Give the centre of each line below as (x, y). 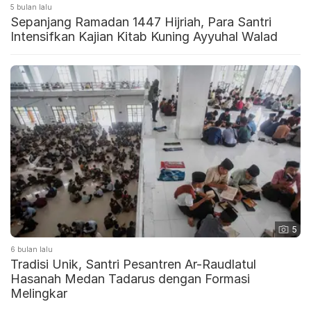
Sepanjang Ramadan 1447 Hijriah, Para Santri (141, 22)
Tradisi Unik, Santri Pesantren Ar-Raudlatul (133, 264)
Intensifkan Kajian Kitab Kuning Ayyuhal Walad (144, 36)
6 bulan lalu (32, 250)
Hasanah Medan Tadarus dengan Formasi (130, 279)
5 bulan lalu (31, 7)
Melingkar (39, 294)
